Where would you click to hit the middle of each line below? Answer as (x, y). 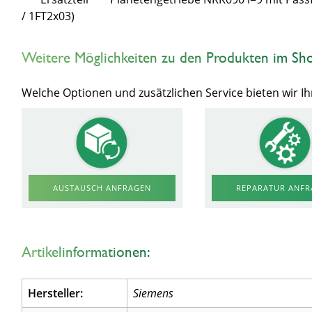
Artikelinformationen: (86, 252)
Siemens (154, 293)
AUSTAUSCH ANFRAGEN (102, 188)
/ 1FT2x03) (48, 16)
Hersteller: (56, 293)
